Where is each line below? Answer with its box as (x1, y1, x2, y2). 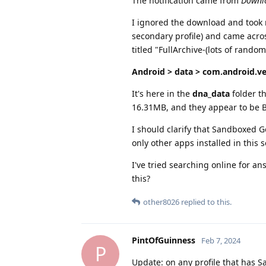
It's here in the (132, 87, 192, 99)
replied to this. (179, 196, 232, 207)
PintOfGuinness (132, 234, 195, 246)
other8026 (143, 196, 179, 207)
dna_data (192, 87, 230, 99)
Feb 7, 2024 (201, 235, 240, 246)
